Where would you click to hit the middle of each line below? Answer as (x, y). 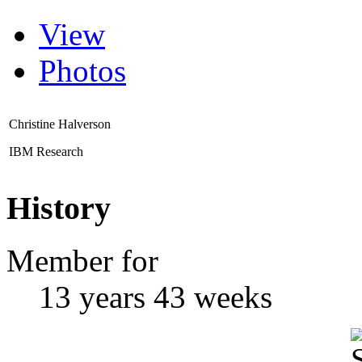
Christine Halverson (60, 124)
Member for (82, 260)
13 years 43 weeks (156, 297)
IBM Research (46, 151)
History (59, 208)
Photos (82, 70)
